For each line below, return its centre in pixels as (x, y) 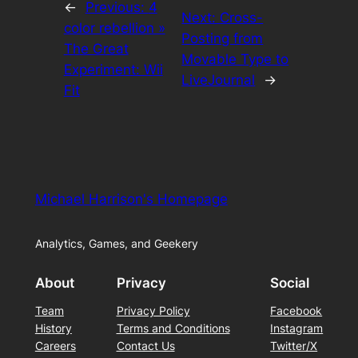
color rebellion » (114, 28)
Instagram (297, 328)
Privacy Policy (153, 310)
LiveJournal (219, 80)
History (53, 328)
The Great (96, 48)
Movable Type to (235, 59)
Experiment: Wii (113, 69)
